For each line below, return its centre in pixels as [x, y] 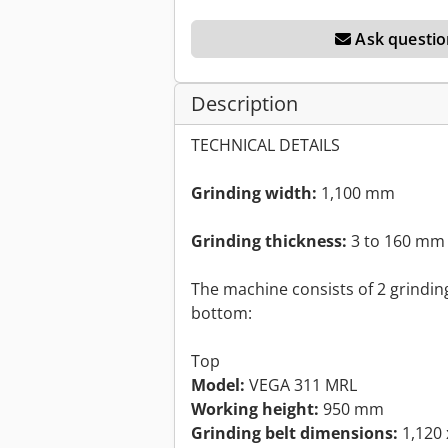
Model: [220, 385]
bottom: [221, 313]
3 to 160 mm [396, 241]
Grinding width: [254, 193]
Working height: [255, 409]
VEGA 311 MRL [303, 385]
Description [244, 104]
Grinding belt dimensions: [294, 433]
